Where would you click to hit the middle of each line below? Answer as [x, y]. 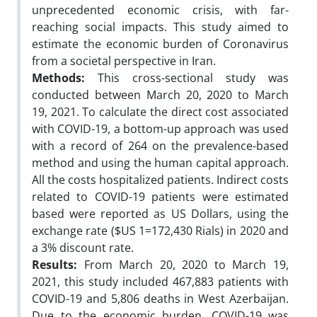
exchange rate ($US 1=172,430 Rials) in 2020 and [160, 230]
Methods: [65, 77]
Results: [54, 264]
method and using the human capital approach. [160, 162]
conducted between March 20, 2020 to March [160, 94]
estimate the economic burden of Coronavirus [160, 44]
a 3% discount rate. [83, 247]
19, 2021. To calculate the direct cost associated [160, 111]
